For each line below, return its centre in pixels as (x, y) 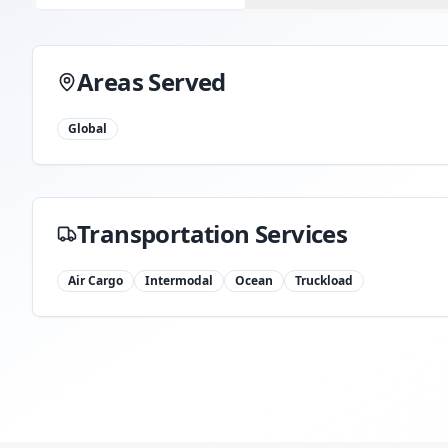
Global (87, 128)
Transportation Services (212, 233)
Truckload (324, 280)
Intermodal (179, 280)
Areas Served (151, 81)
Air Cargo (95, 280)
